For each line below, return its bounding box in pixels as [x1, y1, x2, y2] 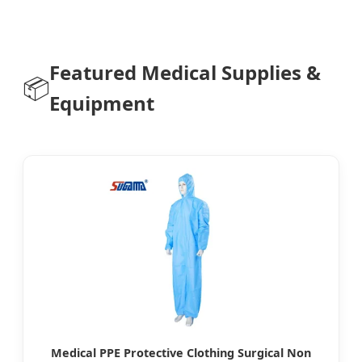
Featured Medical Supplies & [49, 58, 321, 86]
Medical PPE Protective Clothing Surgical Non [51, 344, 311, 360]
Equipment [49, 89, 154, 116]
